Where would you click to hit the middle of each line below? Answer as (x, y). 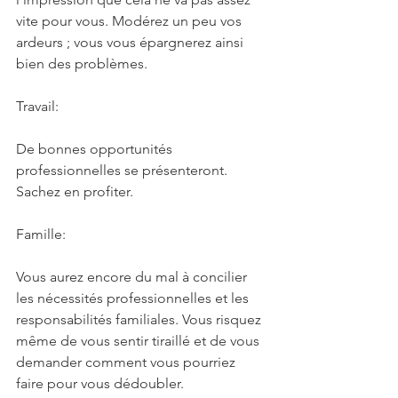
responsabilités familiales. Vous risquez (140, 319)
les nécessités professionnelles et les (134, 298)
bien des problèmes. (82, 63)
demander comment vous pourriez (127, 362)
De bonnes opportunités (96, 148)
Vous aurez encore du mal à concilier (133, 276)
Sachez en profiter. (75, 191)
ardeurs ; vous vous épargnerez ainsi (131, 42)
